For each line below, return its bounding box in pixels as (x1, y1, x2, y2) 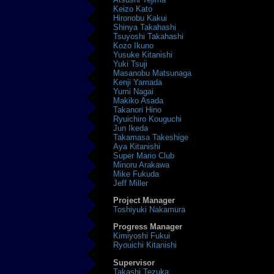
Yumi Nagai (113, 86, 154, 96)
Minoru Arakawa (113, 160, 170, 169)
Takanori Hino (113, 105, 162, 114)
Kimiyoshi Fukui (113, 231, 171, 241)
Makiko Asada (113, 95, 164, 105)
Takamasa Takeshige (113, 132, 189, 142)
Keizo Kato (113, 4, 153, 13)
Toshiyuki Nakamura (113, 205, 186, 215)
